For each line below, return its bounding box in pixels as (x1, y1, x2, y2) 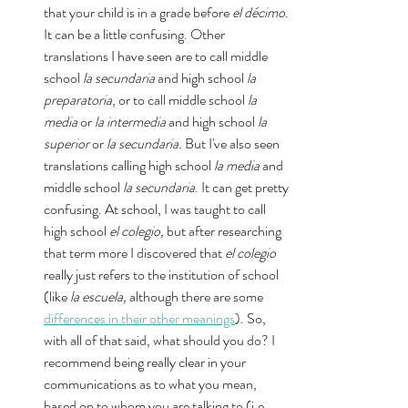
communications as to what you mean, (44, 373, 260, 394)
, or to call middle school (112, 89, 248, 110)
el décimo (232, 2, 285, 23)
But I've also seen (185, 133, 282, 154)
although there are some (129, 286, 266, 307)
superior (44, 133, 92, 154)
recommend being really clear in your (44, 352, 249, 372)
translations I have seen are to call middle (44, 46, 270, 66)
